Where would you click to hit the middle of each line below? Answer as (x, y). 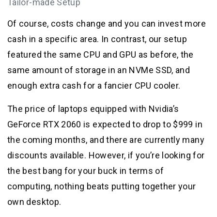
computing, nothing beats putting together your (102, 186)
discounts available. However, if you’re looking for (106, 155)
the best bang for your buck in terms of (86, 170)
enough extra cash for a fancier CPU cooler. (94, 85)
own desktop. (34, 201)
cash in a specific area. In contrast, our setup (97, 39)
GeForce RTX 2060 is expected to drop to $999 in (105, 124)
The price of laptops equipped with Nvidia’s (93, 108)
